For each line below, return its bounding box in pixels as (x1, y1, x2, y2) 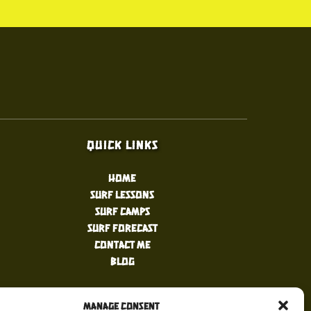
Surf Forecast (87, 220, 158, 235)
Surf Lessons (90, 187, 154, 201)
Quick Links (86, 136, 158, 153)
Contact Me (94, 237, 151, 251)
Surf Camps (94, 203, 150, 218)
